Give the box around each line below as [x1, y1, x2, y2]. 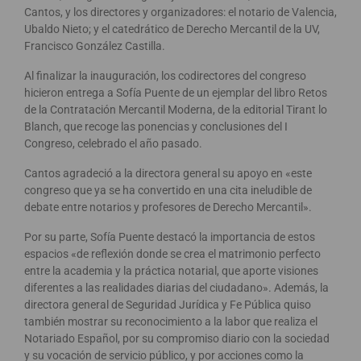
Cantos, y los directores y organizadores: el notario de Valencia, [24, 6, 337, 19]
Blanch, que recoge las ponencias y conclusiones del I [24, 120, 288, 134]
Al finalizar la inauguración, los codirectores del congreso [24, 69, 306, 83]
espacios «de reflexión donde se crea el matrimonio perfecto [24, 247, 321, 261]
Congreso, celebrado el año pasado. [24, 137, 202, 151]
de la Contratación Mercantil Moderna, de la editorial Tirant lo [24, 103, 327, 117]
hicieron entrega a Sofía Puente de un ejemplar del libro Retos [24, 86, 327, 100]
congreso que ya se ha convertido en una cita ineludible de [24, 184, 312, 197]
